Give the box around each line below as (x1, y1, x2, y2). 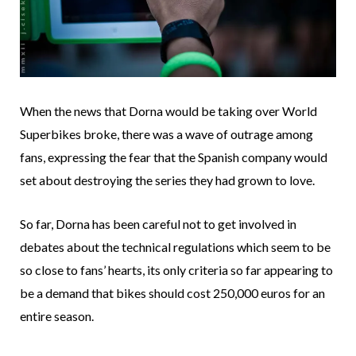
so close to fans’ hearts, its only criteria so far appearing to (20, 261, 333, 277)
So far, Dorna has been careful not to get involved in (20, 215, 296, 231)
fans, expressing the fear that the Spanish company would (20, 149, 327, 164)
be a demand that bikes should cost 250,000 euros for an (20, 284, 325, 300)
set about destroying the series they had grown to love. (20, 172, 315, 188)
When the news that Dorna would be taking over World (20, 103, 317, 118)
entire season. (20, 308, 94, 323)
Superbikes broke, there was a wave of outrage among (20, 126, 313, 141)
